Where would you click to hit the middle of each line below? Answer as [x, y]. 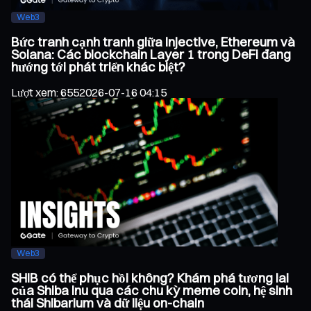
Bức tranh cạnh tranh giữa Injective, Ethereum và [153, 42]
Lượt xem [34, 92]
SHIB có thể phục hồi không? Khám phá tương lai [150, 278]
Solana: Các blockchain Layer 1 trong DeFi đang [151, 55]
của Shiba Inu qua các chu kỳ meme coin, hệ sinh [152, 290]
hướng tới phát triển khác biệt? [98, 67]
